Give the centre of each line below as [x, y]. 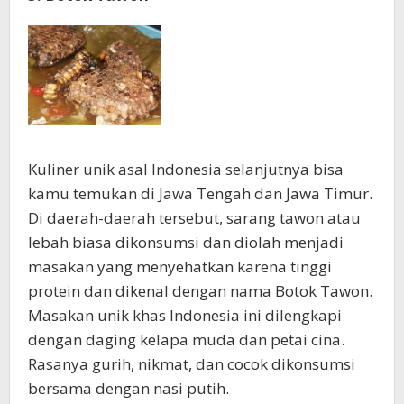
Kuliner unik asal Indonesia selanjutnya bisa [186, 170]
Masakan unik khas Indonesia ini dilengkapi [185, 316]
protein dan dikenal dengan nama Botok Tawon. [200, 291]
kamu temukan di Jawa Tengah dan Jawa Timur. [200, 194]
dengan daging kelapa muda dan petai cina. [186, 340]
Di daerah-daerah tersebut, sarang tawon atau [194, 218]
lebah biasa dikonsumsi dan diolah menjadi [186, 243]
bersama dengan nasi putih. [129, 389]
